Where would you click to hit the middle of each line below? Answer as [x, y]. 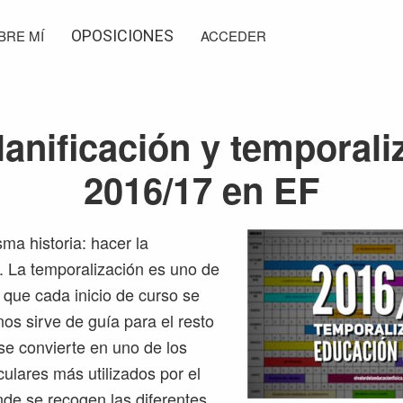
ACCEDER [233, 36]
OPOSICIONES [122, 36]
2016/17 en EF [201, 189]
